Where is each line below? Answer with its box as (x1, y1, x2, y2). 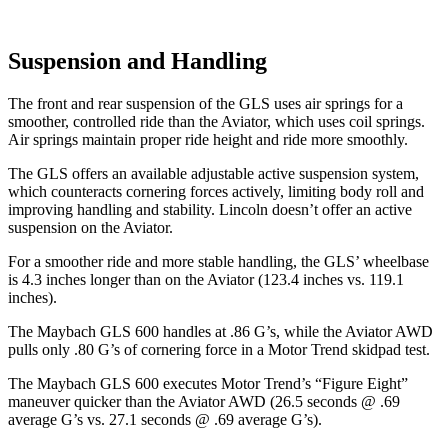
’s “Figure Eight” (301, 374, 408, 392)
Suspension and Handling (8, 47, 267, 74)
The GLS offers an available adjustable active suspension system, (8, 164, 419, 182)
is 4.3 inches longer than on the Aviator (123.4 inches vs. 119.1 (8, 270, 404, 288)
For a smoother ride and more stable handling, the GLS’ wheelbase (8, 252, 429, 270)
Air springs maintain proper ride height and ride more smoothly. (8, 130, 408, 148)
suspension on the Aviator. (8, 218, 173, 236)
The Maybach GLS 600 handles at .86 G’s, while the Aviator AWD (8, 322, 433, 340)
